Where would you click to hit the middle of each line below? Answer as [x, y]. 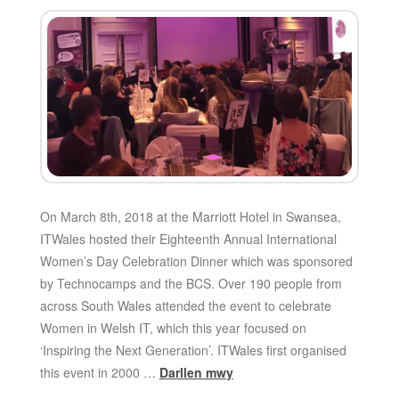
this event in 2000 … [99, 373]
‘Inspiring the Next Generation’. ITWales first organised [193, 350]
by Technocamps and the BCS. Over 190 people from [191, 284]
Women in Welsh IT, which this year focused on [173, 328]
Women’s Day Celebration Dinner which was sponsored [196, 261]
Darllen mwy [196, 373]
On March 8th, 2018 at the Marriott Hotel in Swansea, [190, 217]
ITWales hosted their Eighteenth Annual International [188, 239]
